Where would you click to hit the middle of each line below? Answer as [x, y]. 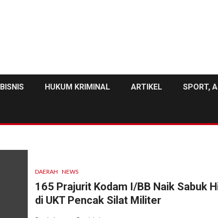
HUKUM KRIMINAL [77, 87]
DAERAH [46, 171]
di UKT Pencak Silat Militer [98, 200]
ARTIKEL [146, 87]
